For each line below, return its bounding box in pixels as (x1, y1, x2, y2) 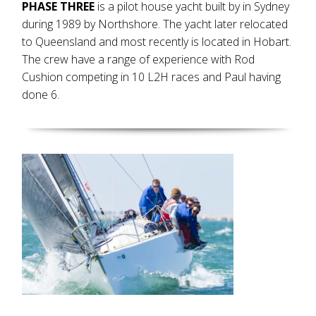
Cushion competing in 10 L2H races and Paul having (22, 69, 281, 85)
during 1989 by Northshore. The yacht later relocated (22, 16, 288, 32)
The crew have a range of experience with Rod (22, 51, 255, 67)
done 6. (22, 87, 60, 102)
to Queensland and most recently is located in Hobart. (22, 34, 292, 49)
